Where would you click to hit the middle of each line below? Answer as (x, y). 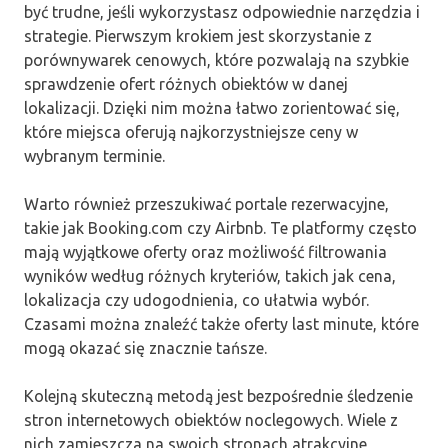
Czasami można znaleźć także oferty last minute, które (221, 323)
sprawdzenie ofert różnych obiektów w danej (186, 83)
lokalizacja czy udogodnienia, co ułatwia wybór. (196, 299)
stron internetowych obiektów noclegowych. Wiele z (211, 419)
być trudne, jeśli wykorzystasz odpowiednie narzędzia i (222, 11)
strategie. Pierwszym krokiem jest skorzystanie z (198, 35)
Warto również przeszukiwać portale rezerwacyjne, (206, 203)
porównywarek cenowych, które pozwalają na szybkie (216, 59)
